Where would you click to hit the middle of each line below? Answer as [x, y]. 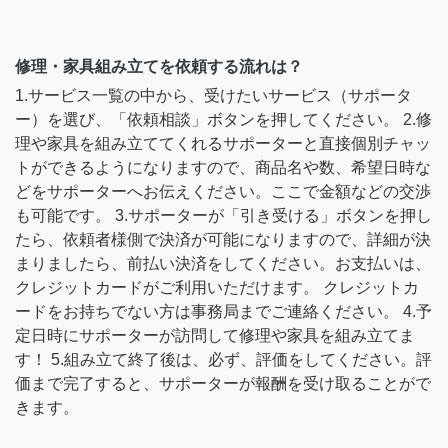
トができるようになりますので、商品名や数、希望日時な [223, 167]
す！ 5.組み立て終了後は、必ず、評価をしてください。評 [223, 359]
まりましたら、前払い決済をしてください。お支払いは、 [223, 263]
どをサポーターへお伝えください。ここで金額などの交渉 [223, 191]
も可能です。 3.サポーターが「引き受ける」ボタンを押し [223, 215]
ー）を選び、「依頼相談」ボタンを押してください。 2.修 [223, 119]
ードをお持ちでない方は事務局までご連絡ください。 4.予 [223, 311]
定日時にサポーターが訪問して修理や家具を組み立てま [215, 335]
